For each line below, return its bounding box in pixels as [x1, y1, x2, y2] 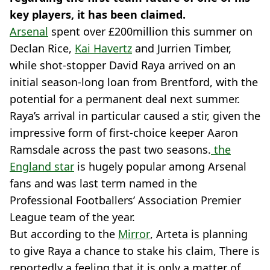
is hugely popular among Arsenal [74, 159, 246, 174]
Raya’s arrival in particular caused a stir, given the [10, 108, 260, 123]
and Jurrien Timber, [132, 41, 231, 55]
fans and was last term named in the [10, 176, 197, 190]
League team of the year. [10, 210, 135, 224]
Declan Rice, [10, 41, 75, 55]
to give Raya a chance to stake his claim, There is [10, 243, 260, 258]
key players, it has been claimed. [10, 7, 186, 22]
